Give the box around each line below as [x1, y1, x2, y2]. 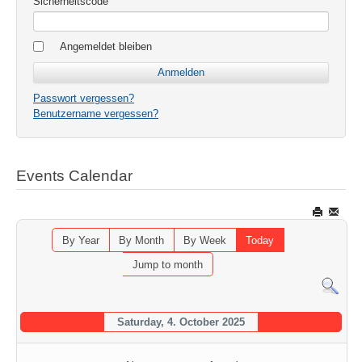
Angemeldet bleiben [60, 40, 152, 53]
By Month [119, 234, 165, 247]
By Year [62, 234, 100, 247]
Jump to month [133, 259, 204, 271]
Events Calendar [16, 166, 133, 184]
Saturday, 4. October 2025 [117, 316, 246, 329]
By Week [183, 234, 227, 247]
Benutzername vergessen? [33, 107, 158, 120]
